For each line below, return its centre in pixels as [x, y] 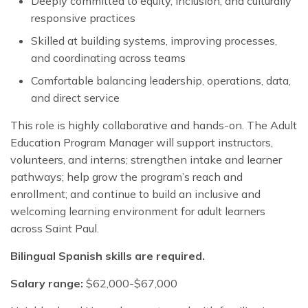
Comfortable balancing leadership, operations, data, [161, 81]
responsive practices [83, 18]
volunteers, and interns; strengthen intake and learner [146, 160]
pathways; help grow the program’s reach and [126, 177]
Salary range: [47, 284]
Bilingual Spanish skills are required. [108, 256]
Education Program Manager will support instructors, [142, 143]
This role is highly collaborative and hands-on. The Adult [154, 125]
